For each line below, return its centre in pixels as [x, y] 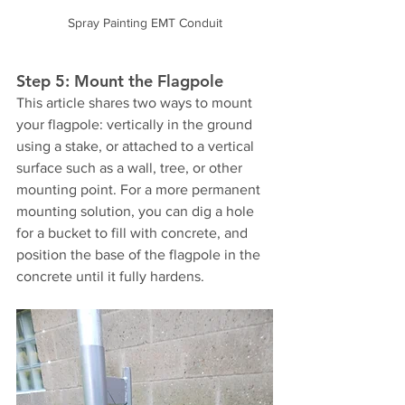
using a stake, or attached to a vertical [137, 146]
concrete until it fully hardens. [110, 277]
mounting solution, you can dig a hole [137, 212]
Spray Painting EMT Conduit [145, 23]
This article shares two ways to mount [136, 103]
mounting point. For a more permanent [140, 190]
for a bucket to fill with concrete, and [134, 233]
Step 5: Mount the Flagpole [120, 81]
